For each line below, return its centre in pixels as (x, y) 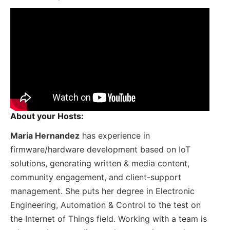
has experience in (115, 135)
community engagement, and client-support (96, 177)
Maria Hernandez (45, 135)
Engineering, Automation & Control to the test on (106, 205)
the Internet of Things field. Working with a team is (109, 218)
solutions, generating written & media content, (100, 163)
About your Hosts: (47, 116)
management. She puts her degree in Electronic (102, 191)
